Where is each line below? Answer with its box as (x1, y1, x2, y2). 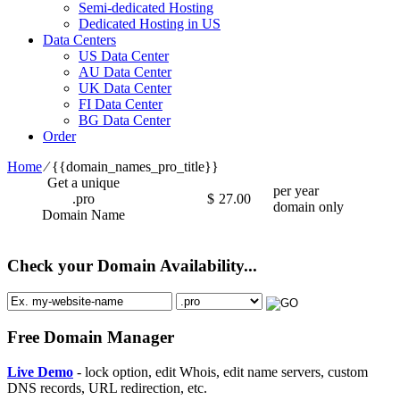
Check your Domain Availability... (7, 255, 257, 275)
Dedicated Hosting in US (79, 15, 221, 31)
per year (273, 182, 319, 198)
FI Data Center (79, 96, 162, 112)
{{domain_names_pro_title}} (52, 158, 219, 174)
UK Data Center (79, 79, 171, 96)
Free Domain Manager (7, 328, 174, 347)
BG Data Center (79, 112, 171, 128)
